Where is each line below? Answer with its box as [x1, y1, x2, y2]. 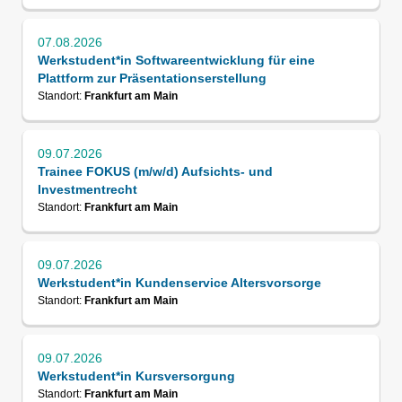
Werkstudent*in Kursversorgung [38, 369, 235, 383]
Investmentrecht [38, 182, 137, 197]
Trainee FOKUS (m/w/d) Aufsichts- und [38, 164, 273, 179]
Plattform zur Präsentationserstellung [38, 71, 267, 85]
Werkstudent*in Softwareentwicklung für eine [38, 53, 315, 67]
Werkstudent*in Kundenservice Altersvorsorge [38, 275, 321, 290]
